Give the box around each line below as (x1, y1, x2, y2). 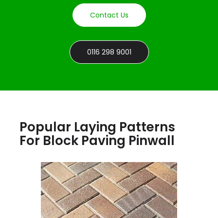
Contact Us (90, 10, 128, 20)
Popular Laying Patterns (19, 118, 176, 136)
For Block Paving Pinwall (19, 131, 175, 149)
